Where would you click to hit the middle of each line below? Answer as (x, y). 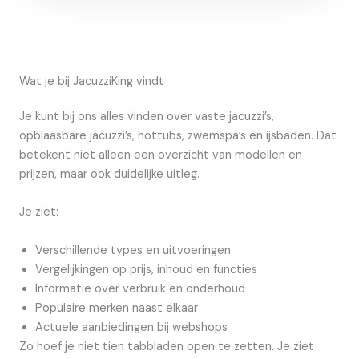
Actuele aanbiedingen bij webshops (131, 327)
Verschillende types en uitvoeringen (133, 250)
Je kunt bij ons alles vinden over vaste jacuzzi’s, (147, 117)
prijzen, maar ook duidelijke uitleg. (109, 174)
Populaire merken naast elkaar (117, 308)
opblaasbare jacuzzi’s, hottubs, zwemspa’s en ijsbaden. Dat (178, 136)
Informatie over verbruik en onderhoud (140, 288)
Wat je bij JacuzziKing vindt (92, 81)
